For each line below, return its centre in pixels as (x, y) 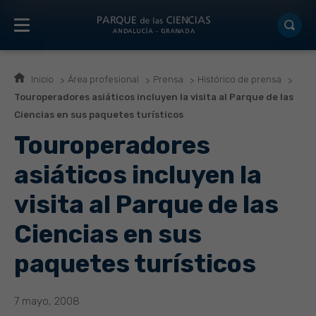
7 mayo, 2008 (47, 301)
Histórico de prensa (239, 79)
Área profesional (103, 79)
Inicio (42, 79)
